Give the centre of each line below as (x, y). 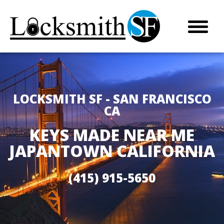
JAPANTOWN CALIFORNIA (112, 151)
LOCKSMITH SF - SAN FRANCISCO (112, 99)
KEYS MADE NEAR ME (112, 135)
